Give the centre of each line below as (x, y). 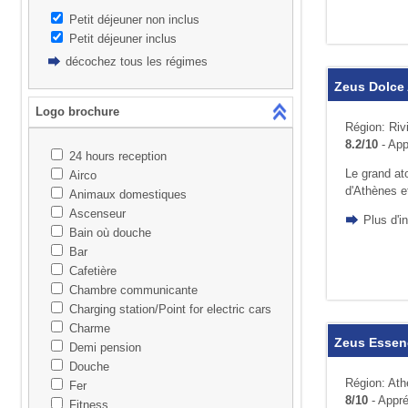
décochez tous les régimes (136, 62)
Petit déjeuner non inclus (134, 19)
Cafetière (92, 271)
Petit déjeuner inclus (122, 38)
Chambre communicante (133, 291)
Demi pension (105, 348)
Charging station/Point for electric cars (170, 310)
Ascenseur (97, 214)
